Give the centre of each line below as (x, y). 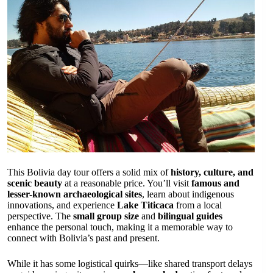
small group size (106, 216)
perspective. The (40, 216)
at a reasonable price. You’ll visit (127, 183)
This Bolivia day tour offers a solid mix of (89, 172)
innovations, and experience (62, 205)
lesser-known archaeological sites (75, 194)
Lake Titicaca (145, 205)
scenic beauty (35, 183)
